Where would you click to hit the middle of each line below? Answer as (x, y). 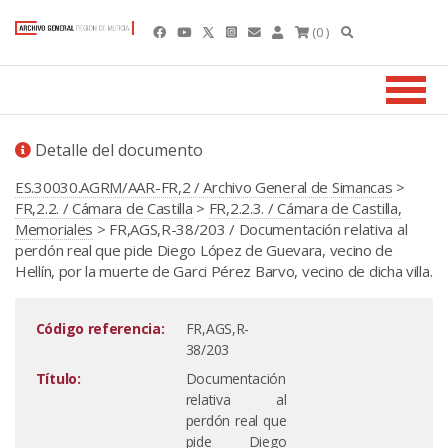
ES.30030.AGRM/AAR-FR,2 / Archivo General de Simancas (204, 187)
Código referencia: (100, 328)
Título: (58, 378)
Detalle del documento (117, 150)
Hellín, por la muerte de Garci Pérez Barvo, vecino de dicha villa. (224, 271)
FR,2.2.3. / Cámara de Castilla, (305, 208)
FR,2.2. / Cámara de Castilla (104, 208)
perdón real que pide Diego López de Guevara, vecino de (204, 250)
